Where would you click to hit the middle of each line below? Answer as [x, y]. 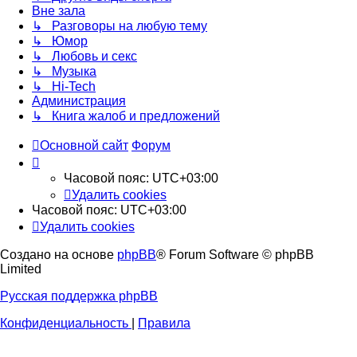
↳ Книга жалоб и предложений [126, 116]
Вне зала [59, 11]
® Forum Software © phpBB [235, 255]
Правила [164, 324]
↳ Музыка [64, 72]
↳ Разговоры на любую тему [120, 26]
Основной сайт [84, 146]
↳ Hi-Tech [64, 87]
